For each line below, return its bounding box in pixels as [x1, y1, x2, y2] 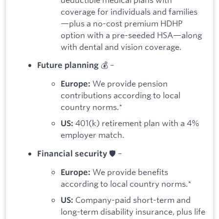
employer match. [61, 130, 124, 140]
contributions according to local [61, 89, 180, 100]
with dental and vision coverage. [61, 41, 181, 52]
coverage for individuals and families [61, 6, 197, 17]
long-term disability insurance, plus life [61, 206, 205, 217]
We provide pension [90, 78, 168, 88]
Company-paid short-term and [75, 195, 191, 205]
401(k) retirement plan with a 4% [73, 118, 199, 129]
